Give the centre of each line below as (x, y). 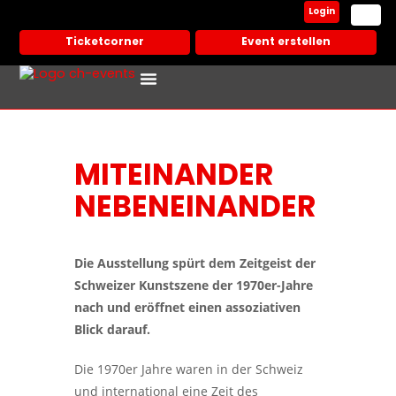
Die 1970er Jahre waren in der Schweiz (189, 369)
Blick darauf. (112, 329)
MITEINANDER (174, 177)
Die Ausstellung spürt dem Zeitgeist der (195, 263)
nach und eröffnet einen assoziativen (187, 307)
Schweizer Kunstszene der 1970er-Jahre (194, 285)
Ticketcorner (105, 42)
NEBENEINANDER (195, 209)
